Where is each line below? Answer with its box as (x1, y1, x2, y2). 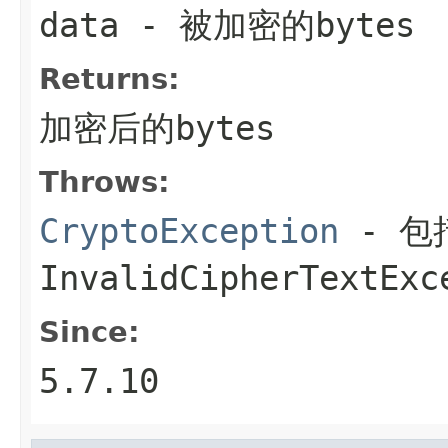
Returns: (39, 61, 180, 96)
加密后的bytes (39, 107, 275, 148)
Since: (39, 314, 140, 349)
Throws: (39, 164, 170, 199)
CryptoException (39, 210, 339, 251)
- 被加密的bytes (119, 4, 415, 45)
